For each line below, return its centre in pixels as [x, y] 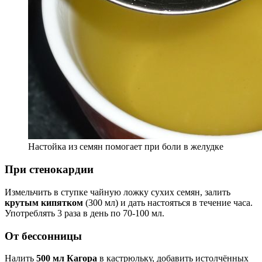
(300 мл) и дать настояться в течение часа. [168, 202]
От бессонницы [43, 236]
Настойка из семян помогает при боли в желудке [126, 147]
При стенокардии [49, 170]
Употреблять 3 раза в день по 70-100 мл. [85, 213]
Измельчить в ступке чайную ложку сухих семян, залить [118, 192]
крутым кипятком [44, 202]
